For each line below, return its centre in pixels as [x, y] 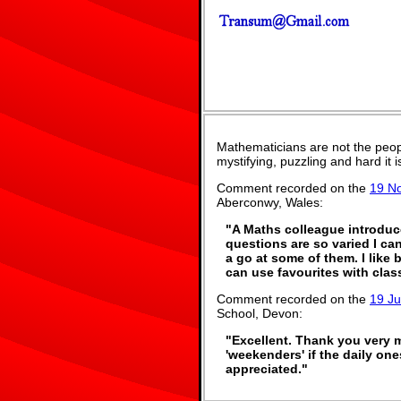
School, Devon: [260, 313]
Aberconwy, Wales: [270, 202]
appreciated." [267, 369]
